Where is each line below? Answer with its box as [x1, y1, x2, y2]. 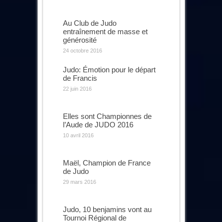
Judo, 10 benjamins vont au [62, 205, 152, 214]
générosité [62, 35, 97, 44]
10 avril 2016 [62, 132, 94, 138]
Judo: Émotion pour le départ [62, 65, 156, 74]
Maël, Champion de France [62, 158, 151, 167]
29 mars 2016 [62, 178, 96, 185]
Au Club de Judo [62, 18, 116, 27]
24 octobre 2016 [62, 47, 102, 54]
